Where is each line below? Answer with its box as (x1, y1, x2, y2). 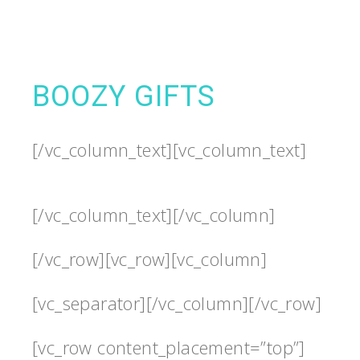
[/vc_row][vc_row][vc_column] (32, 246, 268, 271)
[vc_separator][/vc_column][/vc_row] (32, 290, 321, 315)
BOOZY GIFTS (32, 79, 215, 113)
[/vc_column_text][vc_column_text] (32, 137, 307, 162)
